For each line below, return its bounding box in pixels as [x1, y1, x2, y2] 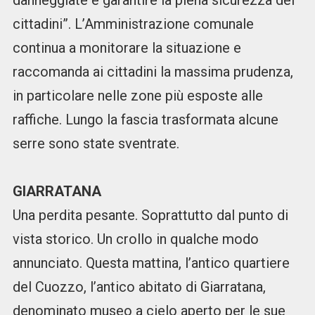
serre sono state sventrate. [12, 135, 179, 153]
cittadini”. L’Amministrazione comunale [12, 15, 254, 33]
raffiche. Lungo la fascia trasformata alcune [12, 111, 278, 129]
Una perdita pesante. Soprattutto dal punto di [12, 207, 288, 224]
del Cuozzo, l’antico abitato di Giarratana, [12, 278, 266, 296]
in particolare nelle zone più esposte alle [12, 87, 263, 105]
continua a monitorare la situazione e [12, 39, 241, 57]
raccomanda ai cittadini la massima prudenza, [12, 63, 293, 81]
